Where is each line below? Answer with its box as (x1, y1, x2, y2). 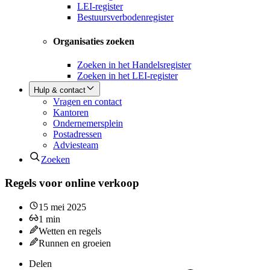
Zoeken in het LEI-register (77, 70, 178, 81)
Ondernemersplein (53, 118, 123, 128)
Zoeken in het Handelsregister (77, 59, 191, 70)
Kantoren (53, 107, 89, 118)
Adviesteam (53, 139, 98, 150)
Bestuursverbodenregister (77, 12, 174, 23)
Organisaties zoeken (53, 36, 134, 46)
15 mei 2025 (39, 202, 86, 213)
